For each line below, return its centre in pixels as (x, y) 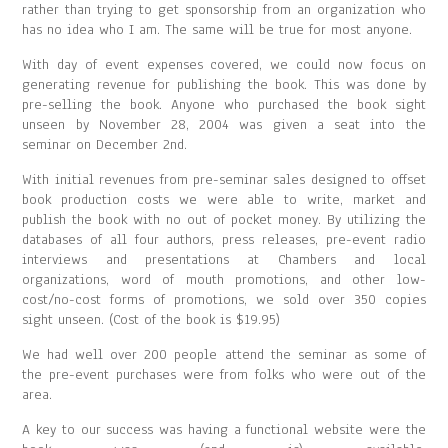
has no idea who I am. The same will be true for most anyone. (217, 29)
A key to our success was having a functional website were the (224, 429)
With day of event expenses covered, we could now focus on (224, 64)
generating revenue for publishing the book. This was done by (224, 84)
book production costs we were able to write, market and (224, 199)
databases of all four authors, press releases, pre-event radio (224, 239)
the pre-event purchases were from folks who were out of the (224, 374)
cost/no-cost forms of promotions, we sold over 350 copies (224, 299)
